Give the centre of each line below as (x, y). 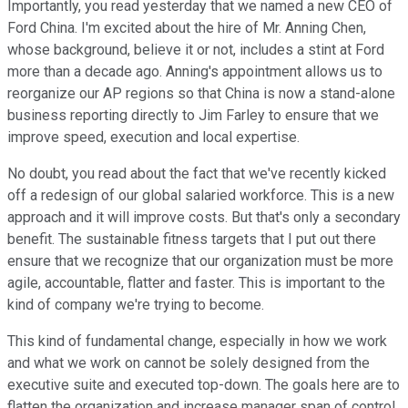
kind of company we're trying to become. (136, 305)
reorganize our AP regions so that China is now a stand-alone (201, 94)
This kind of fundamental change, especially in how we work (197, 342)
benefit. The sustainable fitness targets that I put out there (192, 240)
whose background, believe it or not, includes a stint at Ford (196, 50)
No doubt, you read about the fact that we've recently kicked (197, 174)
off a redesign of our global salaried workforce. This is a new (201, 196)
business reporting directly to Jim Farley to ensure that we (193, 116)
